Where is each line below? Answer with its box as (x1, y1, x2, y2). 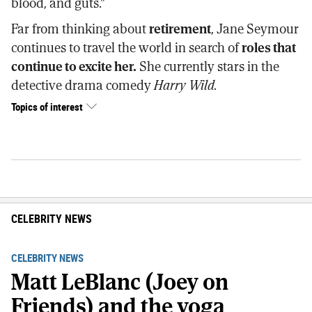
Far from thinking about (11, 18, 149, 39)
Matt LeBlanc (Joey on (11, 264, 228, 299)
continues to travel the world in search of (11, 37, 242, 58)
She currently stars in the (136, 56, 279, 77)
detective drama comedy (11, 75, 154, 95)
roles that (242, 37, 296, 58)
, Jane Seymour (211, 18, 299, 39)
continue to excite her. (11, 56, 136, 77)
